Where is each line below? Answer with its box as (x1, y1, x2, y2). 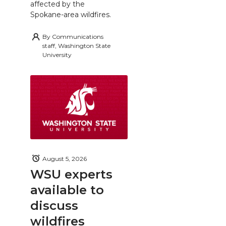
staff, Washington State (42, 42, 110, 50)
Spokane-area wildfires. (30, 10, 111, 20)
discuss (30, 198, 78, 213)
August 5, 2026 (42, 154, 87, 162)
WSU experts (30, 167, 112, 182)
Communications (52, 33, 103, 41)
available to (30, 183, 104, 197)
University (42, 51, 72, 59)
